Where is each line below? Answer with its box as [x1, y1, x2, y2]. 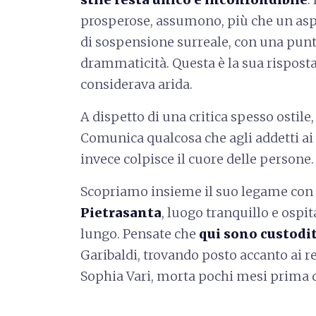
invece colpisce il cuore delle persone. [80, 151, 314, 167]
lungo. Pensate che [80, 226, 199, 242]
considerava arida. [80, 76, 193, 92]
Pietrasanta [80, 205, 162, 221]
